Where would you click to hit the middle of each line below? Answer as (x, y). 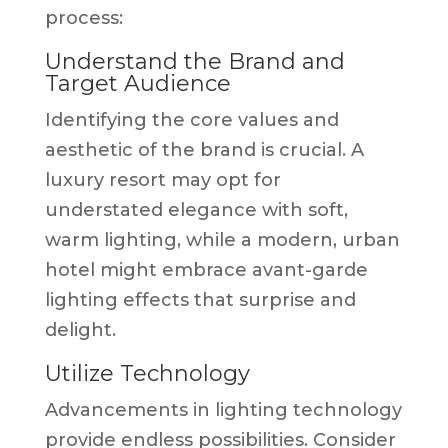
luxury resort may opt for (162, 179)
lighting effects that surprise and (200, 299)
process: (83, 17)
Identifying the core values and (191, 119)
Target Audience (137, 83)
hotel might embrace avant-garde (206, 269)
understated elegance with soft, (196, 209)
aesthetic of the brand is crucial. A (204, 149)
